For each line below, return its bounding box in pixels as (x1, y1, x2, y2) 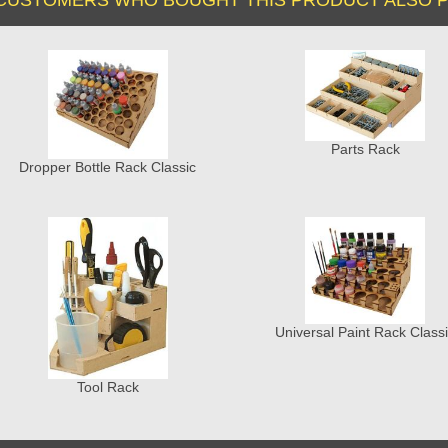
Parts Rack (330, 141, 400, 158)
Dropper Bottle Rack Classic (19, 159, 197, 176)
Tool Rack (76, 378, 139, 395)
